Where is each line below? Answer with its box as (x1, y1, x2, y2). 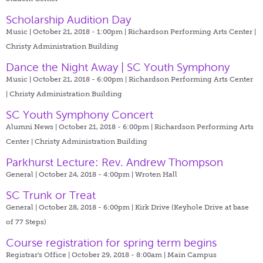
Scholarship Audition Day (6, 13, 131, 26)
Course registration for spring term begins (6, 236, 217, 249)
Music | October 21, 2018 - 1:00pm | (6, 27, 128, 36)
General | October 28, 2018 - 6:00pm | (6, 203, 135, 211)
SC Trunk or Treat (6, 188, 96, 201)
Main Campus (167, 250, 217, 259)
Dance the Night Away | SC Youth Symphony (6, 60, 230, 73)
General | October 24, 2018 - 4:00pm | (6, 170, 135, 178)
